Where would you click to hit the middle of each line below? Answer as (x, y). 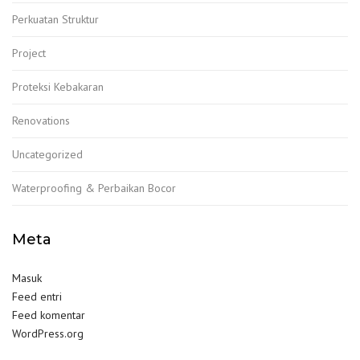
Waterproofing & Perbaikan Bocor (94, 188)
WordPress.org (48, 334)
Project (29, 53)
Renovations (41, 121)
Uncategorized (47, 155)
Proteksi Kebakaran (58, 87)
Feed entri (37, 297)
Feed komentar (49, 315)
